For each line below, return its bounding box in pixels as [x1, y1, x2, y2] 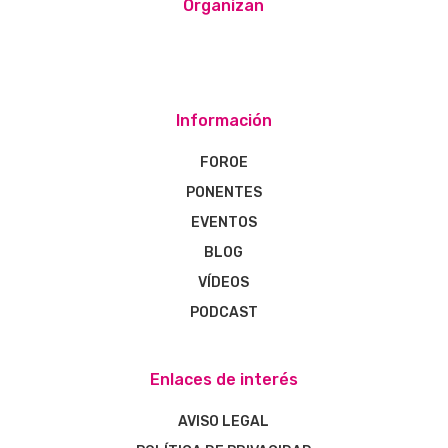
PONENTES [185, 184, 262, 202]
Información [175, 111, 272, 131]
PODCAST [189, 304, 258, 322]
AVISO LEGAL [178, 413, 270, 431]
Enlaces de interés [149, 370, 298, 390]
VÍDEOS [198, 274, 250, 292]
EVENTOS [190, 214, 257, 232]
